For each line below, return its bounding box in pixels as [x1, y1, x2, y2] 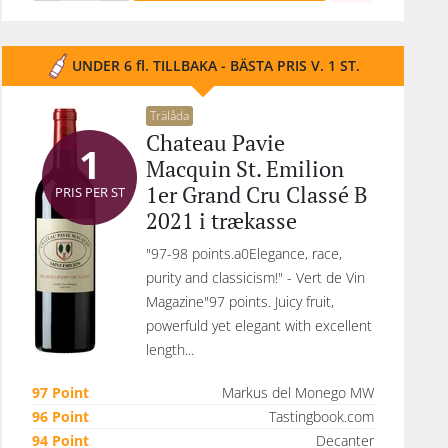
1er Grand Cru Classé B [146, 180, 368, 209]
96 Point [32, 407, 89, 426]
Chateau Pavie [146, 128, 285, 157]
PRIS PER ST [54, 182, 125, 201]
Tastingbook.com [269, 407, 374, 426]
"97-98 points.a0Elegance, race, [146, 244, 342, 263]
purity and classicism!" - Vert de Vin [146, 268, 365, 287]
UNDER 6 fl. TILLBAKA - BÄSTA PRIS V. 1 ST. [72, 56, 360, 75]
